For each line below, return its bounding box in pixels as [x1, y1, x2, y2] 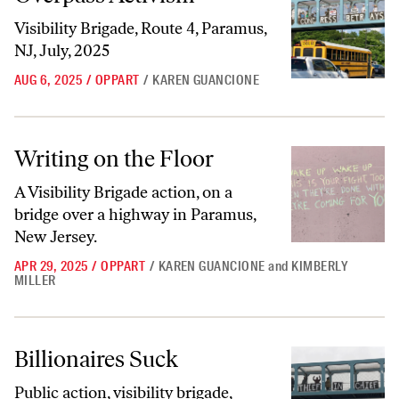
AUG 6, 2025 [14, 71, 83, 89]
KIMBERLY [291, 257, 349, 275]
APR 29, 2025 [14, 257, 88, 275]
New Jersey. [14, 227, 97, 247]
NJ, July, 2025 [14, 41, 110, 61]
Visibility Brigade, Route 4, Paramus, [14, 19, 266, 38]
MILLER [14, 272, 56, 289]
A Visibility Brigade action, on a [14, 183, 232, 202]
